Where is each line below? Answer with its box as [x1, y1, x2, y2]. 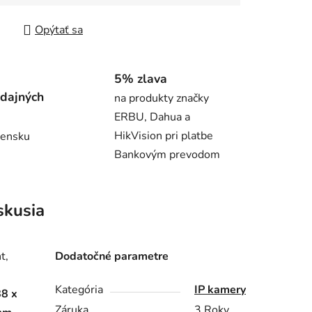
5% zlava [114, 70, 167, 88]
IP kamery [194, 282, 247, 298]
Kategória [55, 282, 104, 298]
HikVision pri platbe [114, 128, 213, 144]
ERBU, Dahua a [114, 109, 190, 125]
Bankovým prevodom [114, 147, 220, 163]
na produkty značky [114, 91, 209, 107]
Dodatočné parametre [55, 249, 169, 265]
